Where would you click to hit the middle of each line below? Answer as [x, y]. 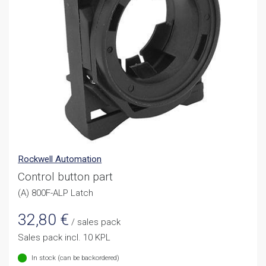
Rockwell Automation [60, 159]
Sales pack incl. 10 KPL [64, 237]
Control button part [66, 176]
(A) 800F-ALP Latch [56, 193]
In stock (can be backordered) [75, 257]
